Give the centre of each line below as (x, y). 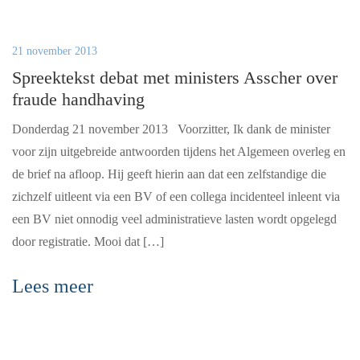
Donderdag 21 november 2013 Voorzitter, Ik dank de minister (171, 129)
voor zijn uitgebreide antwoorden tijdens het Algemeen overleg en (179, 151)
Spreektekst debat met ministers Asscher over (175, 78)
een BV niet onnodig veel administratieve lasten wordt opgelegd (174, 219)
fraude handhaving (78, 99)
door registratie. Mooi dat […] (88, 241)
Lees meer (53, 286)
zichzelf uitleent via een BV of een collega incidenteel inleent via (176, 196)
